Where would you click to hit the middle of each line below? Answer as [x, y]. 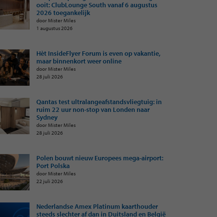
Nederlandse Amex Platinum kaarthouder [97, 206]
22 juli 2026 [50, 181]
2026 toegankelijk [63, 13]
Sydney [47, 117]
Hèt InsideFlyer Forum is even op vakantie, [98, 53]
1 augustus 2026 [54, 28]
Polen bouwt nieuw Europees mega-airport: [100, 158]
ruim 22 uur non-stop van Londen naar [93, 109]
